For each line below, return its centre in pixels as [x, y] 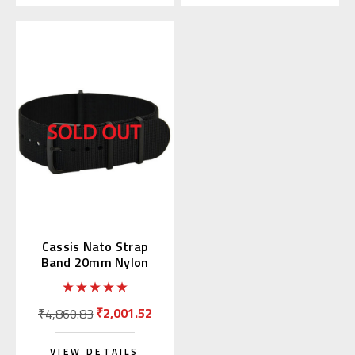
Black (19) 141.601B [95, 279]
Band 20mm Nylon [95, 263]
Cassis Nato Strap [95, 247]
